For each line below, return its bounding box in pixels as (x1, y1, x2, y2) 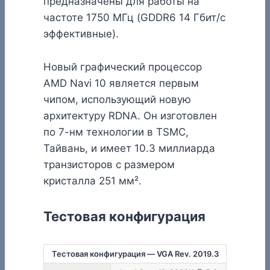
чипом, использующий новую (43, 93, 191, 105)
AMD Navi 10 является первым (43, 77, 199, 89)
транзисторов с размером (43, 158, 175, 171)
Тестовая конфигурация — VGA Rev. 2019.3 (51, 249, 219, 259)
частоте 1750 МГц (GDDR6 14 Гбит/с (43, 11, 225, 24)
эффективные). (43, 27, 119, 40)
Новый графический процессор (43, 60, 202, 73)
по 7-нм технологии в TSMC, (43, 125, 189, 138)
